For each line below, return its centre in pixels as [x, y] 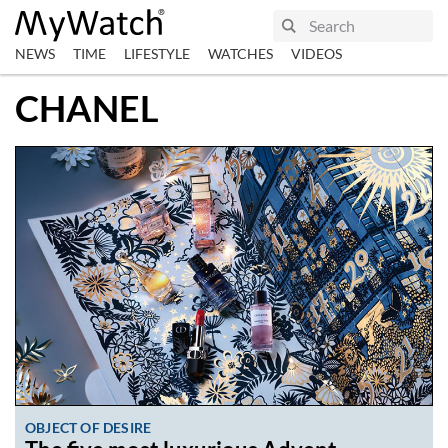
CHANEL [87, 108]
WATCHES [240, 54]
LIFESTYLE [157, 54]
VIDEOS [316, 54]
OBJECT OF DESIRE [88, 427]
